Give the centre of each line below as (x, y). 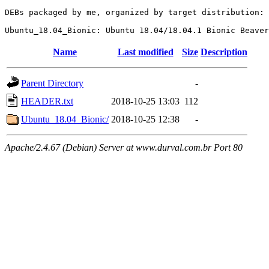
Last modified (145, 52)
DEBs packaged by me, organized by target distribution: (134, 12)
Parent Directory (52, 83)
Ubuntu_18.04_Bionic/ (65, 119)
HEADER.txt (47, 101)
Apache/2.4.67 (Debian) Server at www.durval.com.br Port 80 (124, 147)
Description (224, 52)
